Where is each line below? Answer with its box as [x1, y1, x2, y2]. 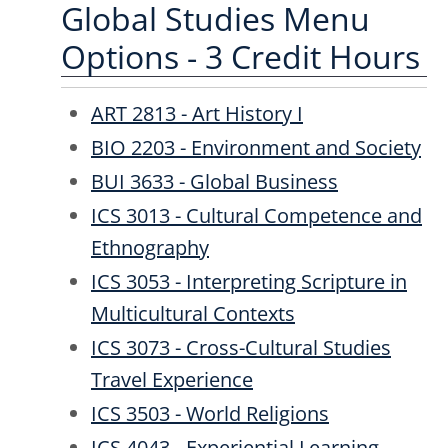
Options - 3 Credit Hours [61, 34, 420, 78]
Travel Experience [91, 366, 253, 393]
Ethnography [91, 234, 209, 261]
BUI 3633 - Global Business [91, 168, 338, 195]
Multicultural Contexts [91, 300, 295, 327]
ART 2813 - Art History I [91, 100, 303, 127]
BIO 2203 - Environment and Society [91, 134, 421, 161]
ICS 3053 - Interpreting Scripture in [91, 268, 407, 295]
